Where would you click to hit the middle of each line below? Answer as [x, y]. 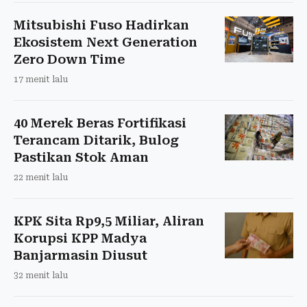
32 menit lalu [41, 275]
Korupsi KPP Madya [80, 238]
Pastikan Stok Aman [81, 157]
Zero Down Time [69, 59]
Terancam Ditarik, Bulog [96, 140]
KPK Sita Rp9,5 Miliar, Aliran [109, 221]
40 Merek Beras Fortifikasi [100, 123]
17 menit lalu [41, 79]
